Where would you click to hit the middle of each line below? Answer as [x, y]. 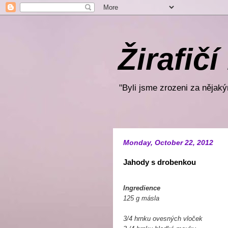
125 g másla [141, 198]
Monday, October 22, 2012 [168, 142]
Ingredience [142, 188]
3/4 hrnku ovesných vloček [163, 219]
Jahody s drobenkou [160, 162]
